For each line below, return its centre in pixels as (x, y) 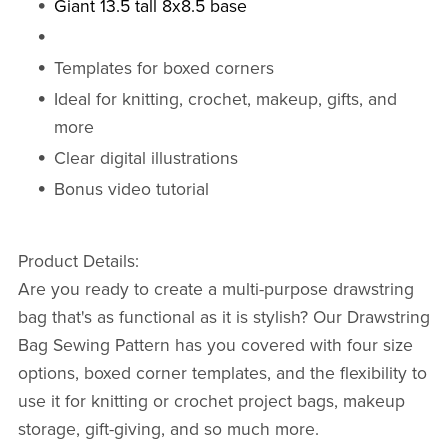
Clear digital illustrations (146, 159)
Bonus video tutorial (132, 190)
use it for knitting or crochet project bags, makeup (211, 402)
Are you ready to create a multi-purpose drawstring (215, 290)
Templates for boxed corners (164, 69)
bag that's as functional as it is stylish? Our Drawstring (223, 318)
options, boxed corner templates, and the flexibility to (222, 374)
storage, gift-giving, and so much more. (168, 430)
